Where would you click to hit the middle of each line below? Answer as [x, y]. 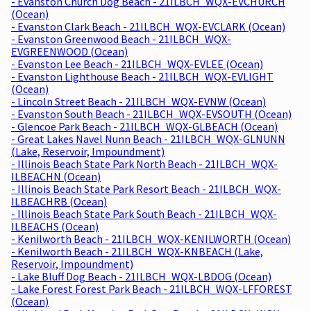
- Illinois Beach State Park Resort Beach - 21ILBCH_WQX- [146, 188]
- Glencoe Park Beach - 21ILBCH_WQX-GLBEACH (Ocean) [144, 126]
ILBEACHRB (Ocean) [59, 201]
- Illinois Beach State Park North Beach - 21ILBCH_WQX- [144, 163]
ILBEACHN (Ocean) [56, 176]
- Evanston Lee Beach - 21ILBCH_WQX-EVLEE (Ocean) [137, 64]
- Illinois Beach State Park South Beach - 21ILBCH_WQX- [144, 213]
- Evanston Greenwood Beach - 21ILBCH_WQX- [121, 39]
